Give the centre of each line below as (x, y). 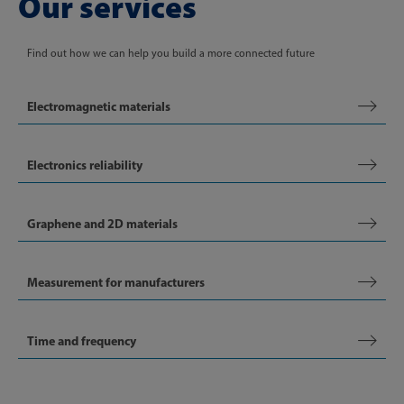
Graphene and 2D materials (102, 224)
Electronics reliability (85, 165)
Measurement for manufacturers (116, 282)
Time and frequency (82, 341)
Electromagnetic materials (99, 106)
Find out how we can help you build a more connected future (171, 53)
